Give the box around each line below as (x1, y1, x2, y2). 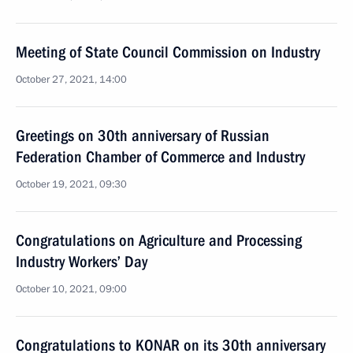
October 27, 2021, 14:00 (16, 72, 127, 87)
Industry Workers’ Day (16, 252, 147, 271)
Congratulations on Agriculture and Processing (16, 231, 302, 250)
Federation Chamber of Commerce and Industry (16, 147, 305, 166)
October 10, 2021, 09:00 (16, 282, 127, 296)
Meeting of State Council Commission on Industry (16, 43, 320, 61)
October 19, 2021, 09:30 (16, 177, 127, 191)
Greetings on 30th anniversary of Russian (16, 126, 269, 145)
